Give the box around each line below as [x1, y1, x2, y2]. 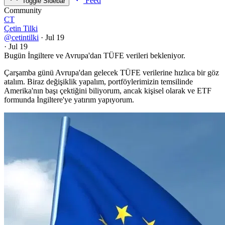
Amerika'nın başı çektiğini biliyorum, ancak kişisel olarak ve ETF [4, 86, 211, 95]
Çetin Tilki [4, 24, 38, 33]
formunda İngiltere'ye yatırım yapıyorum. [4, 95, 134, 104]
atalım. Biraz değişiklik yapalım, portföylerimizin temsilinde [4, 77, 193, 86]
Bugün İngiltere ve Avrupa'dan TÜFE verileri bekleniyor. [4, 51, 185, 60]
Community [4, 6, 42, 15]
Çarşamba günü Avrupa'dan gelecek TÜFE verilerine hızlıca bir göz [4, 68, 219, 77]
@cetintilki [4, 33, 39, 42]
